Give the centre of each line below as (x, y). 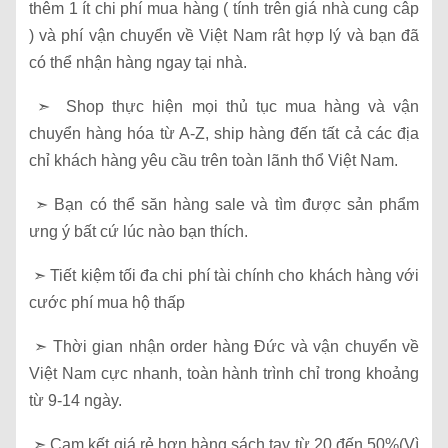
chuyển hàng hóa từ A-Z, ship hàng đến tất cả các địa (224, 134)
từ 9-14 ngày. (75, 401)
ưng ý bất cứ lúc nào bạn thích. (138, 232)
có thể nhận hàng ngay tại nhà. (138, 63)
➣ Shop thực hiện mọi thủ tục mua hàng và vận (224, 107)
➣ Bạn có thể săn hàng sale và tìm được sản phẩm (224, 205)
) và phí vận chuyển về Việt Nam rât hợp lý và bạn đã (224, 36)
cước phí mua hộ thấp (107, 303)
